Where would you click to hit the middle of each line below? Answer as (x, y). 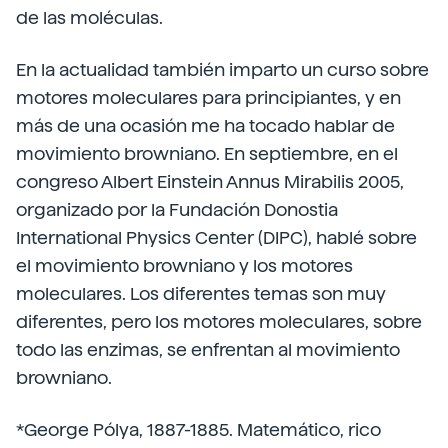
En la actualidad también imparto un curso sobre (222, 69)
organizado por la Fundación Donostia (177, 209)
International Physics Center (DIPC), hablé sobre (216, 237)
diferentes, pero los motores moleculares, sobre (219, 321)
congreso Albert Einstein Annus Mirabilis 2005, (210, 181)
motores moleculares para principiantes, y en (208, 97)
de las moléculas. (89, 17)
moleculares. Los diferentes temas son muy (201, 293)
